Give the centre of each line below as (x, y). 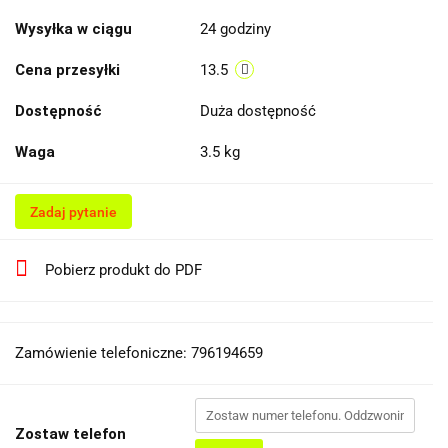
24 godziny (235, 28)
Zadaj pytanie (73, 211)
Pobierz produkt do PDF (123, 269)
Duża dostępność (260, 110)
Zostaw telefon (70, 433)
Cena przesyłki (67, 69)
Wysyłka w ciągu (73, 28)
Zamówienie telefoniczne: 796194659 (139, 352)
